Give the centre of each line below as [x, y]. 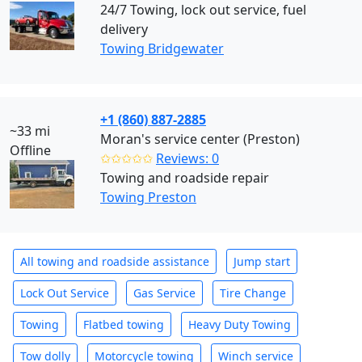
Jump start [262, 261]
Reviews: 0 [187, 158]
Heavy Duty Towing [240, 324]
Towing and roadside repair [185, 178]
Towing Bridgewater [162, 48]
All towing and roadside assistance [115, 261]
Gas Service [164, 293]
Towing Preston [148, 197]
